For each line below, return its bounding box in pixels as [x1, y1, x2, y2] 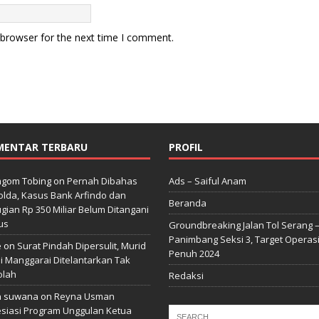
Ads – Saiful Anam [168, 174, 246, 188]
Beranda [168, 197, 206, 210]
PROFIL [168, 140, 203, 155]
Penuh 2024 [168, 247, 219, 261]
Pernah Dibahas [66, 174, 137, 188]
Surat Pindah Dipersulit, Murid [16, 239, 146, 253]
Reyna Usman [53, 290, 115, 303]
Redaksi [168, 269, 204, 283]
